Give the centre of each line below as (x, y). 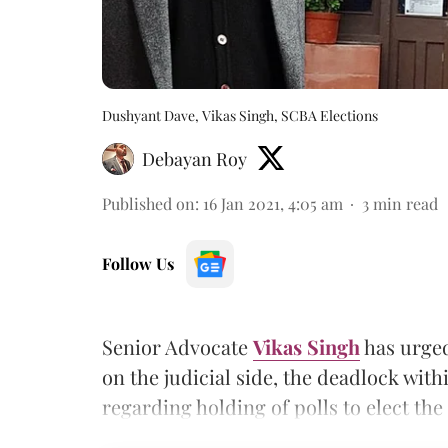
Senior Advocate (177, 346)
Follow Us (138, 263)
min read (405, 203)
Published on (148, 203)
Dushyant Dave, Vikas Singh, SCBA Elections (240, 115)
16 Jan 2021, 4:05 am (273, 203)
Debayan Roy (194, 158)
